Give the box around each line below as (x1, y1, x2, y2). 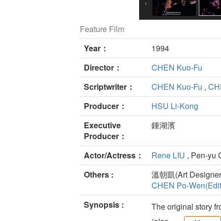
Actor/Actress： (84, 149, 144, 161)
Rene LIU (151, 149, 185, 161)
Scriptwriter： (84, 81, 135, 93)
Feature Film (80, 23, 124, 35)
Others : (84, 169, 113, 181)
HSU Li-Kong (151, 100, 198, 112)
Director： (84, 62, 122, 74)
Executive (84, 119, 121, 131)
